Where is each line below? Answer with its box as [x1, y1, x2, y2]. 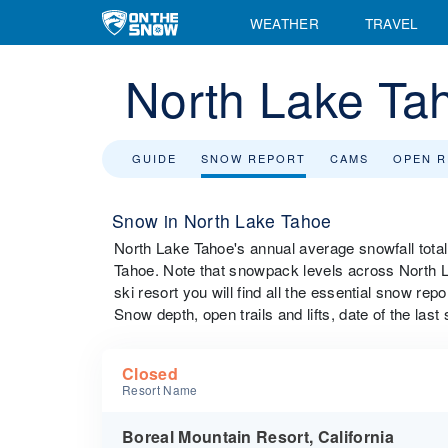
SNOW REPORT [201, 150, 306, 166]
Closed [122, 362, 178, 385]
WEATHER [249, 12, 319, 33]
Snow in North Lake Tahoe [112, 208, 332, 233]
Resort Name [122, 381, 198, 398]
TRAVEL [364, 12, 419, 33]
